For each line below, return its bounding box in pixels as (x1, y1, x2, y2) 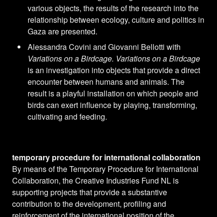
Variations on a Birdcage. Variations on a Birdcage (28, 53, 200, 64)
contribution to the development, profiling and (12, 198, 166, 210)
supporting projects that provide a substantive (12, 186, 167, 198)
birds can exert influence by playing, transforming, (28, 99, 197, 111)
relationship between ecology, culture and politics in (28, 14, 204, 26)
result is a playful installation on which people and (28, 88, 198, 99)
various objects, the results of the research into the (28, 2, 199, 14)
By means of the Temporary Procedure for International (12, 163, 199, 175)
